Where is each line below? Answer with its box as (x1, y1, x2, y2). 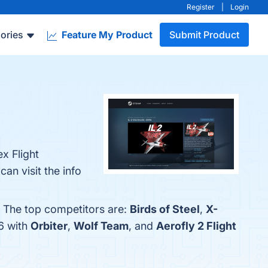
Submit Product (169, 29, 239, 41)
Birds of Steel (130, 203, 200, 215)
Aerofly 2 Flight (156, 220, 236, 232)
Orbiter (31, 220, 68, 232)
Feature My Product (59, 29, 153, 41)
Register (187, 2, 215, 11)
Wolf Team (74, 220, 129, 232)
